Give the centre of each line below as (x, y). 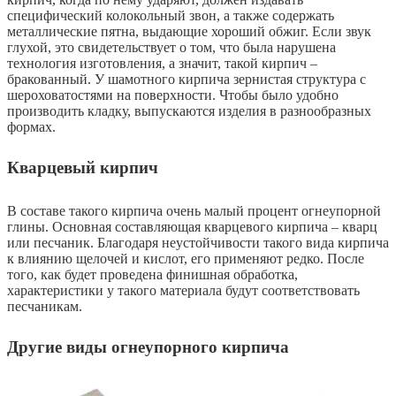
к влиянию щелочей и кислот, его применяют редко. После (186, 258)
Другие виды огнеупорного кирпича (148, 346)
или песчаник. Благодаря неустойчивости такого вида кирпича (198, 242)
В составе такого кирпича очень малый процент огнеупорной (194, 210)
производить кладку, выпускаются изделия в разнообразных (189, 110)
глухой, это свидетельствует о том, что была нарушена (171, 47)
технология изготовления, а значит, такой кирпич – (162, 63)
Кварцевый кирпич (83, 167)
